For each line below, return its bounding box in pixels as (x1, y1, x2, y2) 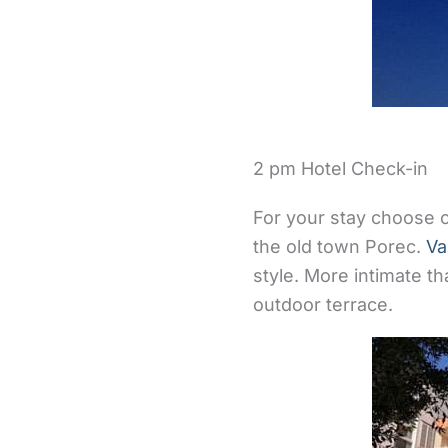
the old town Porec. (253, 236, 426, 257)
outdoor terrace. (253, 294, 393, 315)
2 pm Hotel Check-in (253, 158, 428, 179)
